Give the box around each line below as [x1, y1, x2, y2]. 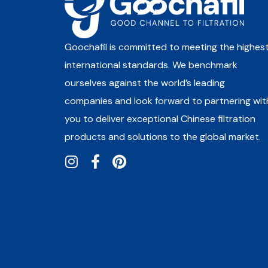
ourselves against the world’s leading [64, 76, 225, 89]
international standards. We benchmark [64, 58, 237, 71]
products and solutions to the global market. [64, 130, 261, 143]
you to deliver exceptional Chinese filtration [64, 112, 255, 125]
